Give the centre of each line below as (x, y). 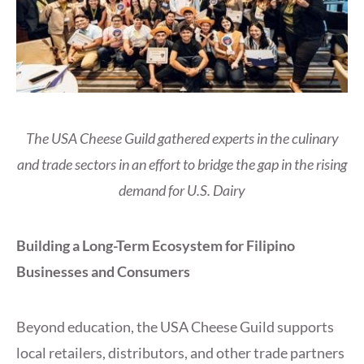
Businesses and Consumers (104, 271)
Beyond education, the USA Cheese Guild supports (175, 326)
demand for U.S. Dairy (182, 190)
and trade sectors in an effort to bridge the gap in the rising (182, 164)
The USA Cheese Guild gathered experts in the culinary (182, 138)
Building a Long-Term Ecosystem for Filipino (156, 245)
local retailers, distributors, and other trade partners (180, 352)
